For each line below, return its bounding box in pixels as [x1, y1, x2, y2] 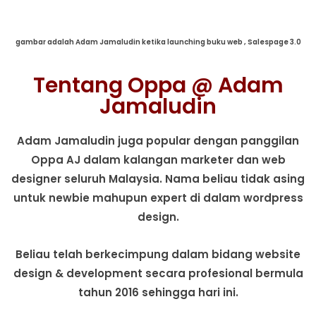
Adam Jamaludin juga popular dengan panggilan [17, 133, 299, 148]
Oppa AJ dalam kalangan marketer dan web [30, 152, 286, 167]
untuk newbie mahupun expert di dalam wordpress [13, 190, 303, 205]
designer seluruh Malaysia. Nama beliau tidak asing [11, 171, 305, 186]
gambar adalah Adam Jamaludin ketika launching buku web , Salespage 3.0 [15, 36, 301, 47]
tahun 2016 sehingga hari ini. [78, 285, 238, 300]
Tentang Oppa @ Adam [32, 71, 284, 100]
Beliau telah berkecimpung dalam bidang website [16, 247, 300, 262]
